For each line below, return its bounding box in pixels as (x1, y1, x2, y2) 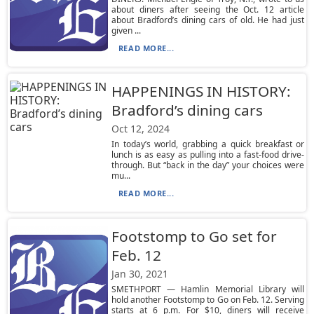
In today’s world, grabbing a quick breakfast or (111, 138, 305, 150)
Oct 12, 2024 (111, 122, 170, 135)
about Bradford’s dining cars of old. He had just (111, 14, 305, 26)
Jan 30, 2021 (111, 267, 168, 280)
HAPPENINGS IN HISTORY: (111, 81, 291, 101)
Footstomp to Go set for (111, 226, 277, 246)
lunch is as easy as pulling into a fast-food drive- (111, 149, 305, 161)
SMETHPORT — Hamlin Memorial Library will (111, 283, 305, 295)
